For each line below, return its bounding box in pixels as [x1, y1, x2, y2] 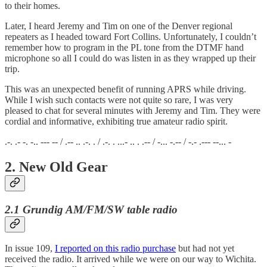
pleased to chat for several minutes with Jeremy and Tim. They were [5, 105, 260, 116]
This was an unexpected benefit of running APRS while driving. [5, 83, 246, 94]
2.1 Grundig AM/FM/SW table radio [5, 203, 178, 216]
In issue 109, [5, 243, 55, 254]
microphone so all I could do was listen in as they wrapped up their [5, 52, 256, 63]
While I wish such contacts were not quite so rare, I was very [5, 94, 233, 105]
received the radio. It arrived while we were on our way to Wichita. [5, 254, 256, 265]
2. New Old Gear [5, 159, 108, 175]
